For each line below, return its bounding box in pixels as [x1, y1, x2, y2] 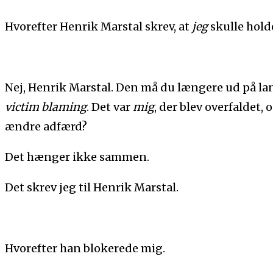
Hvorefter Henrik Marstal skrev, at [5, 19, 192, 34]
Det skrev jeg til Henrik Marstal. [5, 180, 179, 194]
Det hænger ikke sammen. [5, 149, 149, 164]
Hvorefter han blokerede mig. [5, 241, 165, 255]
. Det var [87, 99, 133, 114]
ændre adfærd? [5, 119, 87, 133]
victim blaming [5, 99, 87, 114]
